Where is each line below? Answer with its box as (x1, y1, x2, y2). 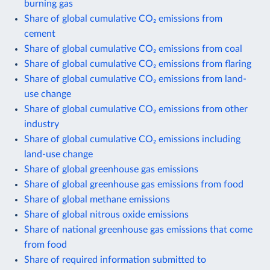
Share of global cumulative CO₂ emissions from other (24, 104, 248, 114)
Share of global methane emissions (24, 194, 170, 204)
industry (24, 119, 59, 129)
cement (24, 28, 55, 39)
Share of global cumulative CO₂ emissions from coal (24, 43, 242, 54)
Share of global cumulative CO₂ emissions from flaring (24, 58, 251, 69)
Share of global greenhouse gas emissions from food (24, 179, 243, 189)
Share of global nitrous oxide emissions (24, 209, 189, 219)
